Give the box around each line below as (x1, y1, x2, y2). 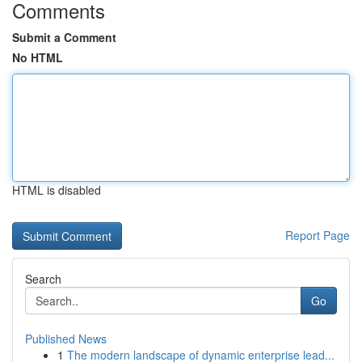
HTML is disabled (12, 182, 101, 198)
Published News (25, 330, 107, 347)
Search (25, 271, 61, 287)
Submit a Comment (12, 29, 116, 45)
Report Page (285, 227, 350, 243)
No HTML (12, 49, 63, 65)
